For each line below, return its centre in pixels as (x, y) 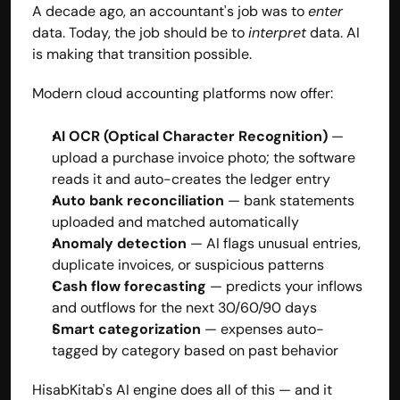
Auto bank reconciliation (138, 200)
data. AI (333, 32)
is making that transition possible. (142, 54)
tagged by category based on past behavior (195, 350)
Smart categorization (126, 329)
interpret (277, 32)
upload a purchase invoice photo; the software (204, 157)
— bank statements (289, 200)
